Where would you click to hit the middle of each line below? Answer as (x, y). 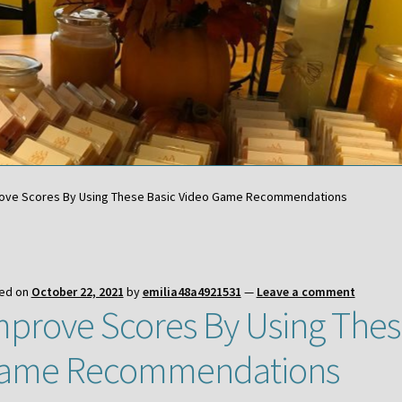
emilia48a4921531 (192, 292)
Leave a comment (306, 292)
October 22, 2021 (77, 292)
